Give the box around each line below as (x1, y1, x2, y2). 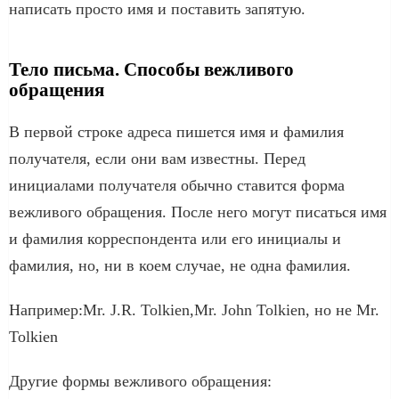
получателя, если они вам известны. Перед (9, 149, 305, 167)
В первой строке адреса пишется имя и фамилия (9, 122, 344, 141)
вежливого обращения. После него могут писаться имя (9, 202, 387, 221)
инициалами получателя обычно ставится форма (9, 175, 345, 194)
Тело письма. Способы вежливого (9, 58, 294, 80)
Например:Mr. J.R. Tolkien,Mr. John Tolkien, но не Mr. (9, 300, 379, 319)
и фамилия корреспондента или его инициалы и (9, 229, 341, 248)
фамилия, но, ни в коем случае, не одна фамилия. (9, 256, 351, 274)
